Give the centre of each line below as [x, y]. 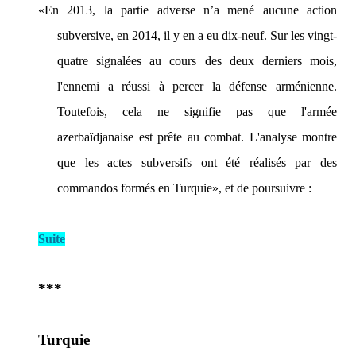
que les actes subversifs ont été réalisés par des [197, 163]
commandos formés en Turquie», [139, 188]
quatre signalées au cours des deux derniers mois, [197, 61]
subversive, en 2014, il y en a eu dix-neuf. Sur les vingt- [197, 35]
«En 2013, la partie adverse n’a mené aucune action [188, 10]
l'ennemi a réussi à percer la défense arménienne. [197, 86]
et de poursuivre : [267, 188]
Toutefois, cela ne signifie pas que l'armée [197, 112]
